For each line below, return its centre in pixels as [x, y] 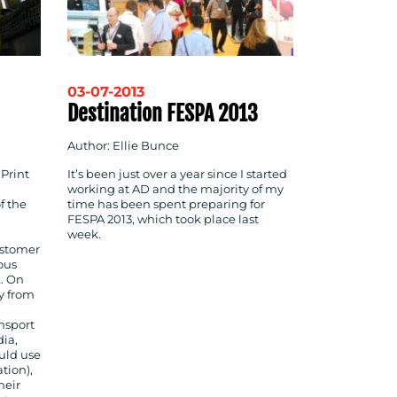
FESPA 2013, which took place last [163, 220]
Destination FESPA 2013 [163, 113]
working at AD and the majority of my [175, 190]
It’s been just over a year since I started [177, 175]
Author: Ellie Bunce [123, 146]
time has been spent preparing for [166, 205]
